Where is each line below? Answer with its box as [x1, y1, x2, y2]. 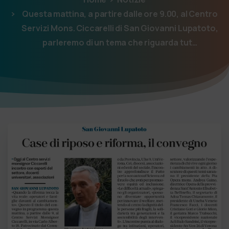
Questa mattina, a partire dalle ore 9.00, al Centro [22, 8, 218, 20]
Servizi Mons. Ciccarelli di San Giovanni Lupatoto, [21, 22, 218, 34]
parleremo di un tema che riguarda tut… [42, 37, 197, 49]
